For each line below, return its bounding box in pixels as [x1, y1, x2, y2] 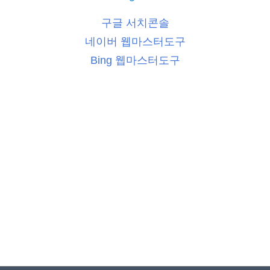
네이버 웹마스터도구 [84, 35, 186, 48]
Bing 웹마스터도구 [90, 54, 180, 66]
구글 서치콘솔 [101, 16, 169, 29]
